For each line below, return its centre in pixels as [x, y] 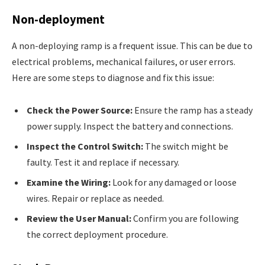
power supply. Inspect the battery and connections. [130, 126]
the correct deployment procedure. [97, 235]
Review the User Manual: [79, 219]
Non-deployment [58, 20]
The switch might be [186, 146]
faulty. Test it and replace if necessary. [103, 162]
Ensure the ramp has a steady [193, 110]
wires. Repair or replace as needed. [95, 198]
